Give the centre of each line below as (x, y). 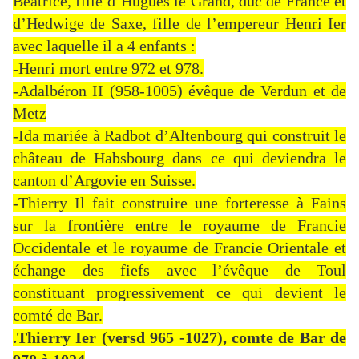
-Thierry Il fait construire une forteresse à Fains (179, 203)
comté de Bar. (58, 315)
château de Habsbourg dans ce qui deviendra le (179, 158)
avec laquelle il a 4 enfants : (104, 46)
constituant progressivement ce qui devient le (179, 293)
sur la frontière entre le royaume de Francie (179, 226)
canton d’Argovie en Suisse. (104, 181)
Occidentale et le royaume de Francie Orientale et (179, 248)
